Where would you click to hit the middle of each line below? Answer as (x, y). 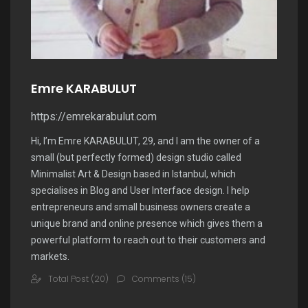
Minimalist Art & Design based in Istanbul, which (133, 174)
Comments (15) (164, 279)
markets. (50, 256)
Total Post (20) (78, 279)
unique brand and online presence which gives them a (147, 223)
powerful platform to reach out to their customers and (148, 240)
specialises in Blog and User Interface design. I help (140, 190)
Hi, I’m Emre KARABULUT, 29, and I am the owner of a (145, 141)
